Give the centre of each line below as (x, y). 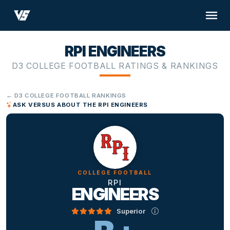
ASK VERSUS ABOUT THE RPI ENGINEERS (80, 105)
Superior (131, 211)
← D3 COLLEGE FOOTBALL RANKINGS (66, 96)
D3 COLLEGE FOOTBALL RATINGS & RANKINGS (115, 66)
